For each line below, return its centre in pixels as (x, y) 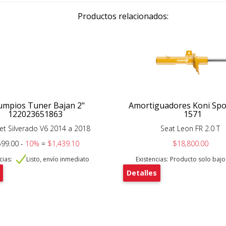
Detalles (142, 173)
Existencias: (152, 159)
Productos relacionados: (123, 16)
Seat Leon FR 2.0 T (190, 129)
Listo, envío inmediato (58, 159)
